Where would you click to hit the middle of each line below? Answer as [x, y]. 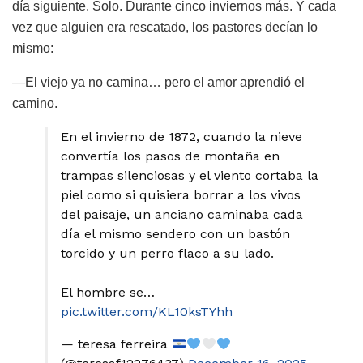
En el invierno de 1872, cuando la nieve [181, 137]
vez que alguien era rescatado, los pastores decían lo [165, 28]
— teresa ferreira [116, 344]
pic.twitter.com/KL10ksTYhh [147, 312]
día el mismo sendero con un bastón [175, 234]
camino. [35, 104]
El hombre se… [108, 293]
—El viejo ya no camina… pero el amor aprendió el [158, 83]
